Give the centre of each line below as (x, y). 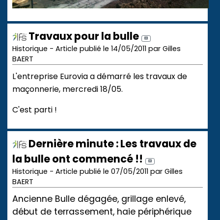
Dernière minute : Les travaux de (111, 144)
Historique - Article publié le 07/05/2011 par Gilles (97, 172)
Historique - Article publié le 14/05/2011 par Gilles (96, 49)
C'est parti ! (35, 110)
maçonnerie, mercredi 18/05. (68, 89)
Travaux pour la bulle (83, 36)
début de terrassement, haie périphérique (102, 212)
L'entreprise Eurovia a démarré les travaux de (100, 77)
